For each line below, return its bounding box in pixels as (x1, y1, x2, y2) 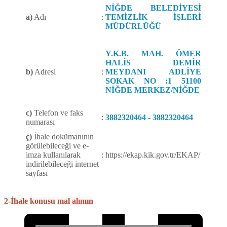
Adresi (33, 67, 56, 77)
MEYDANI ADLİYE (105, 67, 201, 77)
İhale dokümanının (32, 132, 94, 141)
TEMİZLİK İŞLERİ (105, 13, 201, 22)
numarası (26, 118, 55, 127)
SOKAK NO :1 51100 (105, 77, 201, 86)
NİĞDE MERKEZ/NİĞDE (105, 86, 200, 95)
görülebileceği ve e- (26, 141, 89, 150)
